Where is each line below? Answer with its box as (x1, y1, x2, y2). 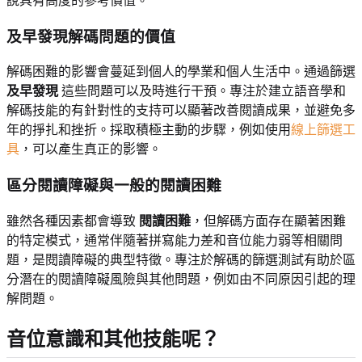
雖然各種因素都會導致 (6, 213, 139, 228)
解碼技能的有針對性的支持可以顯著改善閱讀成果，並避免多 (6, 103, 356, 118)
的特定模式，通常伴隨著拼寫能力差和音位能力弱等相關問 (6, 233, 343, 247)
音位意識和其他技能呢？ (6, 328, 220, 350)
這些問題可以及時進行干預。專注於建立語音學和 (58, 84, 346, 99)
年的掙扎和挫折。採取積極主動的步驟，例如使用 (6, 123, 291, 137)
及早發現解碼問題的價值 (6, 27, 175, 45)
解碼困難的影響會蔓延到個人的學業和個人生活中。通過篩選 (6, 65, 356, 79)
